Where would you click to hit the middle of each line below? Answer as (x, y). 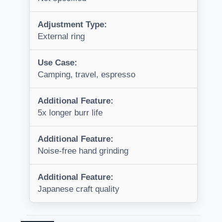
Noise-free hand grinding (83, 151)
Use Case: (57, 63)
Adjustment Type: (72, 25)
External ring (61, 37)
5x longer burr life (70, 113)
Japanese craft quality (79, 189)
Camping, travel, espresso (86, 75)
